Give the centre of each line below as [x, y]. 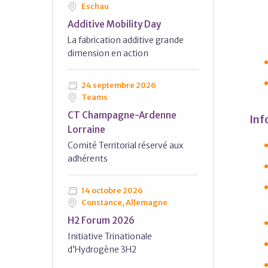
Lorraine [86, 130]
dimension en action [108, 53]
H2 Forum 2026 [101, 220]
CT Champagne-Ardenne [122, 115]
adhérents [88, 159]
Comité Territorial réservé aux [125, 145]
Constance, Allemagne [124, 202]
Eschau [95, 6]
